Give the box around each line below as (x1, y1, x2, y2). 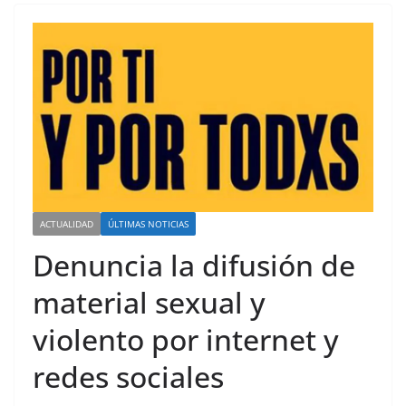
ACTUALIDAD (40, 217, 93, 230)
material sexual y (33, 282, 266, 322)
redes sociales (33, 356, 224, 396)
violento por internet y (33, 319, 339, 359)
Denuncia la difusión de (33, 245, 355, 285)
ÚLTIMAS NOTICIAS (108, 217, 188, 230)
